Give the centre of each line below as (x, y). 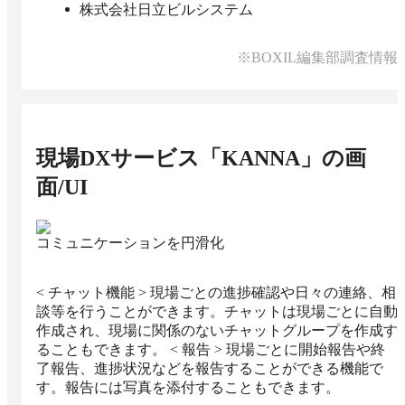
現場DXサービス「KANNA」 (179, 159)
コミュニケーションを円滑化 (130, 243)
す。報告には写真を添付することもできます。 (188, 388)
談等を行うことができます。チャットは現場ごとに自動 (217, 312)
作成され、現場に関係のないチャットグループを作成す (217, 331)
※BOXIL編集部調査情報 (317, 58)
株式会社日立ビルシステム (166, 10)
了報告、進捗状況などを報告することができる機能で (210, 369)
